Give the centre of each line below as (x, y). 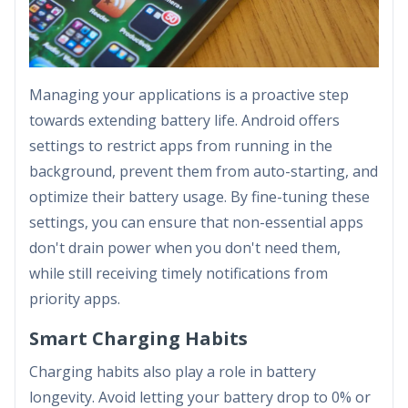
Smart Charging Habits (138, 338)
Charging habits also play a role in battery (173, 371)
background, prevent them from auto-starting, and (204, 171)
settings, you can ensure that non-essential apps (196, 222)
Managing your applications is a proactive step (189, 94)
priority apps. (75, 298)
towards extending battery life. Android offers (184, 120)
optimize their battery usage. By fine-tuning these (199, 196)
